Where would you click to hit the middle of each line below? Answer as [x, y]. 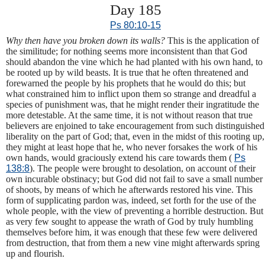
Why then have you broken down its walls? [87, 40]
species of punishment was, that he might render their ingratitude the [132, 104]
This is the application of [213, 40]
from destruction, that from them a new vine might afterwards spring [133, 243]
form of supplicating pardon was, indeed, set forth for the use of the [131, 200]
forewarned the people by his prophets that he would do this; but [126, 83]
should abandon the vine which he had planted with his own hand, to [134, 62]
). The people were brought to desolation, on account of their [143, 168]
